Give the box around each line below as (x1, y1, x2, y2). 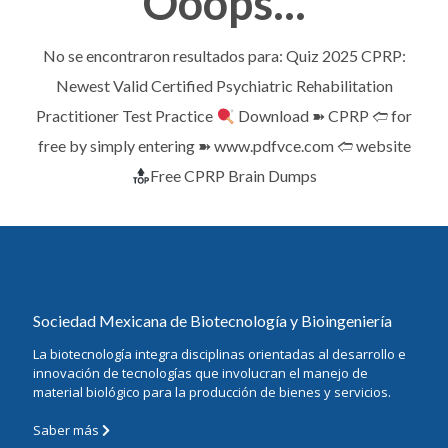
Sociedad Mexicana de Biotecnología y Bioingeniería (33, 311, 392, 330)
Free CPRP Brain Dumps (149, 166, 317, 185)
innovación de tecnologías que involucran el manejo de (33, 364, 368, 382)
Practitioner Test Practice (36, 106, 217, 125)
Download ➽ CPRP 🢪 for (234, 106, 412, 125)
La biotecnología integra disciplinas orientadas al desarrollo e (33, 345, 406, 363)
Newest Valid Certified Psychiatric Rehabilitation (55, 76, 393, 95)
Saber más (33, 421, 102, 439)
